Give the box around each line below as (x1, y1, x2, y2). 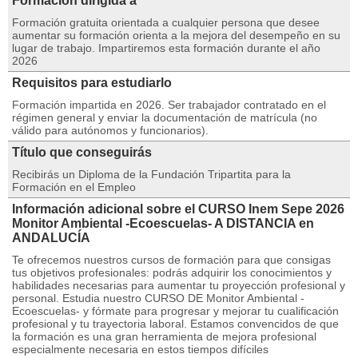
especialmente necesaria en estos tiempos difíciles (12, 343, 268, 356)
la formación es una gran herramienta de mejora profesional (12, 330, 316, 343)
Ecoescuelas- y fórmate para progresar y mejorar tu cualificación (12, 304, 339, 317)
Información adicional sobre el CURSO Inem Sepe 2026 (12, 202, 344, 216)
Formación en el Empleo (12, 181, 136, 193)
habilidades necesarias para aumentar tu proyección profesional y (12, 279, 345, 292)
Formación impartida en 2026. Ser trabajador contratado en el (12, 98, 326, 111)
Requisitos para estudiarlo (12, 76, 172, 89)
